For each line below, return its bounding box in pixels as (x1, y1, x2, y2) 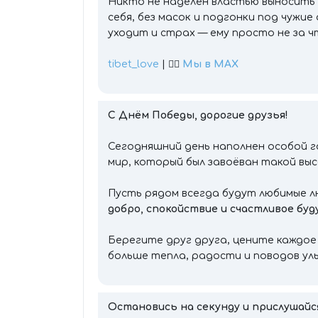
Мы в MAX (182, 59, 238, 70)
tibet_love (108, 59, 159, 70)
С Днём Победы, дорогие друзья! (108, 110, 288, 121)
